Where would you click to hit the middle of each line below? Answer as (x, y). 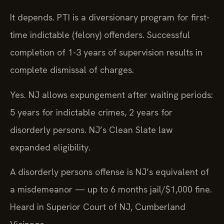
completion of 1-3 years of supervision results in (106, 52)
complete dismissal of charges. (72, 70)
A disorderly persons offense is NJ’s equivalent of (109, 172)
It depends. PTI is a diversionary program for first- (110, 17)
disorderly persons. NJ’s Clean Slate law (91, 129)
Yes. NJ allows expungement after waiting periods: (111, 94)
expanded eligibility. (50, 147)
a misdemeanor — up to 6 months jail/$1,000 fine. (111, 189)
